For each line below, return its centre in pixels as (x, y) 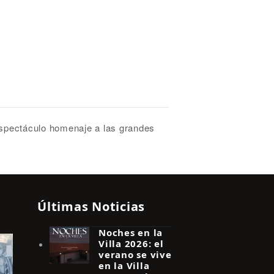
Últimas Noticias (91, 206)
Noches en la (131, 232)
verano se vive (135, 254)
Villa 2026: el (131, 243)
